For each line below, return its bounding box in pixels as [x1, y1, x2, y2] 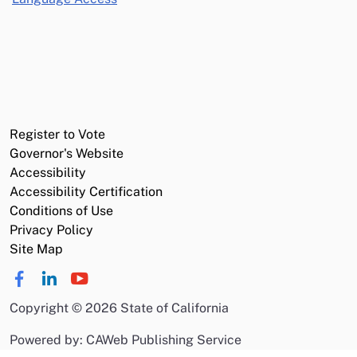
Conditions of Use [10, 203, 113, 218]
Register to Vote [10, 127, 105, 142]
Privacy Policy [10, 222, 93, 237]
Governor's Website [10, 146, 124, 161]
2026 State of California [85, 300, 229, 316]
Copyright [10, 300, 72, 316]
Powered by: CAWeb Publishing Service [10, 332, 241, 347]
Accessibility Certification [10, 184, 163, 199]
